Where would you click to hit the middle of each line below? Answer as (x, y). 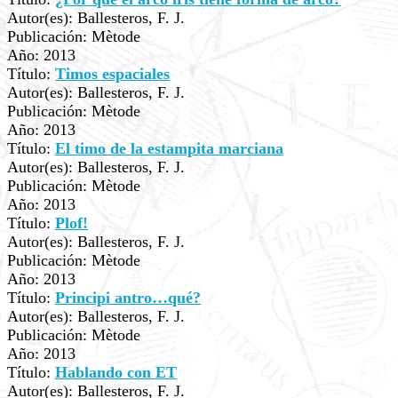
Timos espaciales (112, 74)
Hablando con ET (116, 372)
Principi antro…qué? (128, 298)
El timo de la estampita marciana (169, 148)
